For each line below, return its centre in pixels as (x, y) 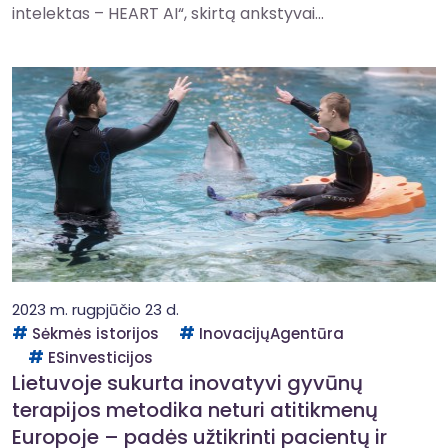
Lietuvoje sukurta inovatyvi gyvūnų (187, 383)
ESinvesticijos (100, 357)
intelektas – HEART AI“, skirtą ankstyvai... (168, 13)
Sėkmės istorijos (95, 333)
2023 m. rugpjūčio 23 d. (95, 309)
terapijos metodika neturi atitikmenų (195, 410)
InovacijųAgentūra (271, 333)
